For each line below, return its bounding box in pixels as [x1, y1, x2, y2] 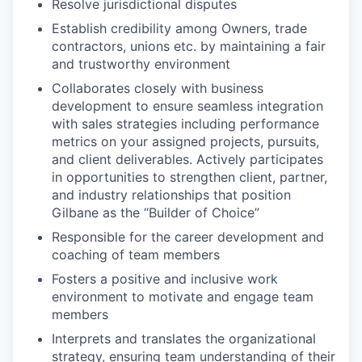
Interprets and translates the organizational [52, 330, 316, 347]
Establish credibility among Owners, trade [52, 20, 307, 37]
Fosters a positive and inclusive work [52, 271, 278, 288]
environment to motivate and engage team [52, 288, 314, 305]
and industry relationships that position [52, 187, 291, 204]
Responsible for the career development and [52, 229, 324, 246]
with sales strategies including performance [52, 116, 319, 133]
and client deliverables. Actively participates [52, 151, 323, 168]
